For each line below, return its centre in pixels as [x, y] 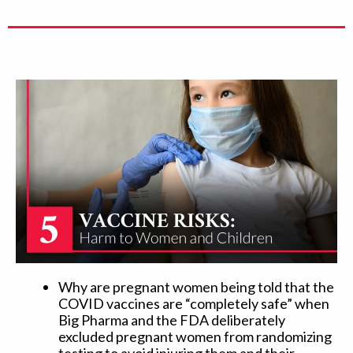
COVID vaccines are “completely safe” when [194, 304]
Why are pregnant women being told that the [196, 287]
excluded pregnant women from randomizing [195, 337]
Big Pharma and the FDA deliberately [172, 320]
